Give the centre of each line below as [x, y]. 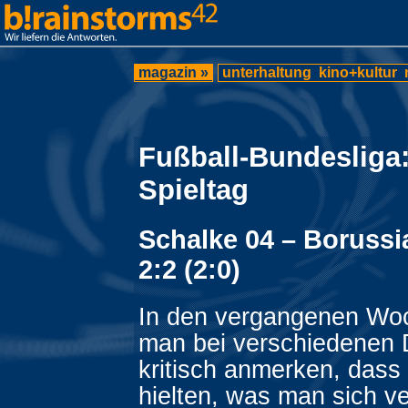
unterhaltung [267, 72]
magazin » [173, 72]
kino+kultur [358, 72]
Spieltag [194, 190]
